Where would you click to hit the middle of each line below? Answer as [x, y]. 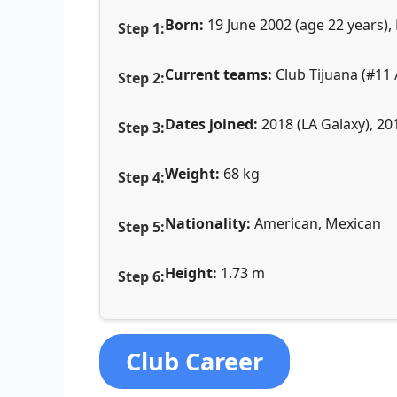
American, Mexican [318, 223]
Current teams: [220, 74]
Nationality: [210, 223]
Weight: [194, 173]
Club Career [195, 361]
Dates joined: [213, 124]
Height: [193, 272]
